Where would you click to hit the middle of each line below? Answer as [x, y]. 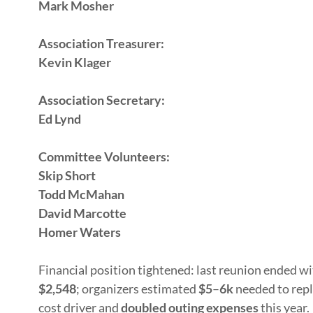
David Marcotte [82, 213]
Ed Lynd [59, 119]
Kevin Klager [74, 62]
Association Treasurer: [101, 43]
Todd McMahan [81, 194]
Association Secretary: [101, 100]
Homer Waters [79, 232]
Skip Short [67, 175]
